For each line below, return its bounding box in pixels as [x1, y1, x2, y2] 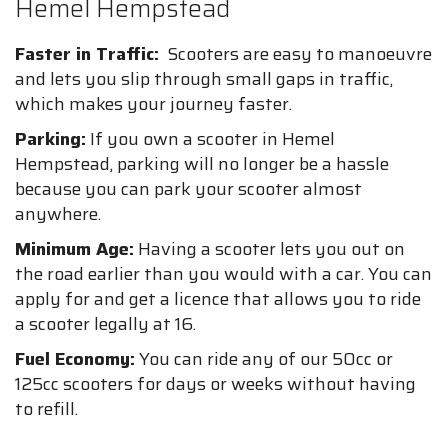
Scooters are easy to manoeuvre [159, 40, 432, 68]
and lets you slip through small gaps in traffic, [15, 65, 393, 93]
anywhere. [15, 200, 101, 228]
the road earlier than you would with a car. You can [15, 260, 432, 288]
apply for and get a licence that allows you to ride [15, 285, 421, 313]
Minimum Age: [15, 235, 134, 263]
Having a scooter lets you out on [134, 235, 405, 263]
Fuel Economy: [15, 345, 135, 373]
